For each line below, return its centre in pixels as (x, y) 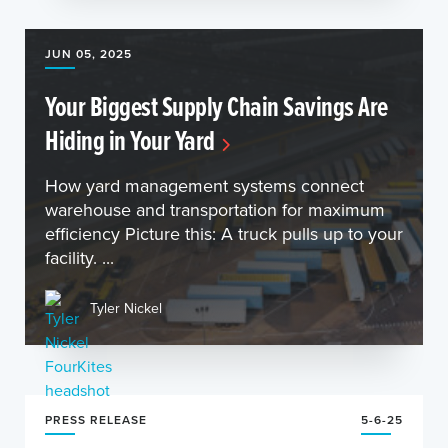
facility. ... (79, 257)
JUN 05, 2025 (88, 53)
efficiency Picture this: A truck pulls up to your (224, 233)
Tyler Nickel (126, 307)
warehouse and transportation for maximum (215, 209)
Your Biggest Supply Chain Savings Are (216, 106)
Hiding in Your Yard (130, 140)
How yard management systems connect (204, 185)
